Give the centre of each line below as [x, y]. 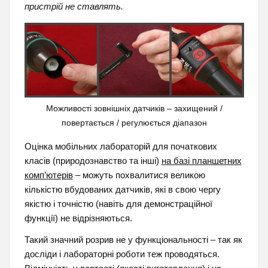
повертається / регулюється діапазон [134, 123]
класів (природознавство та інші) [93, 161]
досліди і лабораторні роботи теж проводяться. [122, 254]
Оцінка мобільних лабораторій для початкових [121, 147]
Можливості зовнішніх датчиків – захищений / [134, 109]
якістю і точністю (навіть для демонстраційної [118, 204]
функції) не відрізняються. [78, 218]
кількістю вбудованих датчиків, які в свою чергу [122, 190]
